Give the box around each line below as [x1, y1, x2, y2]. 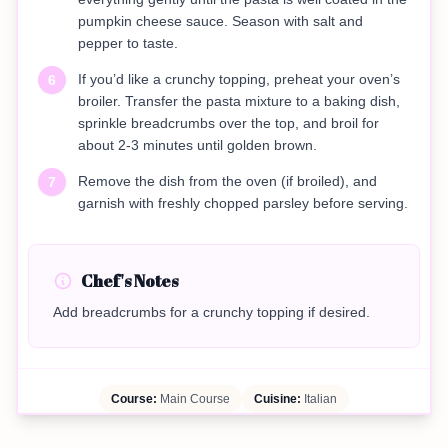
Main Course [157, 392, 230, 407]
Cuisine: [254, 392, 301, 407]
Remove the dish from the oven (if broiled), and [78, 173, 377, 190]
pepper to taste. [78, 35, 178, 52]
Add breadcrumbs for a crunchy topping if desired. [53, 304, 370, 321]
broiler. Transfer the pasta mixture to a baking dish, [78, 93, 400, 110]
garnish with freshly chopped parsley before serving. [78, 195, 408, 212]
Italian [301, 392, 337, 407]
